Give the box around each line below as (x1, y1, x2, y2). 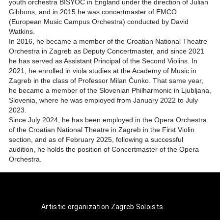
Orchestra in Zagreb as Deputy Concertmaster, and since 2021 (8, 47, 204, 55)
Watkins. (8, 27, 35, 36)
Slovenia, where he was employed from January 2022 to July (8, 96, 198, 105)
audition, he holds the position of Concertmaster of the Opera (8, 145, 199, 154)
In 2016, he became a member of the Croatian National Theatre (8, 37, 207, 46)
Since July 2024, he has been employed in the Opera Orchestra (8, 116, 207, 124)
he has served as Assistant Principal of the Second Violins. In (8, 57, 197, 65)
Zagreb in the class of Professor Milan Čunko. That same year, (8, 77, 203, 85)
